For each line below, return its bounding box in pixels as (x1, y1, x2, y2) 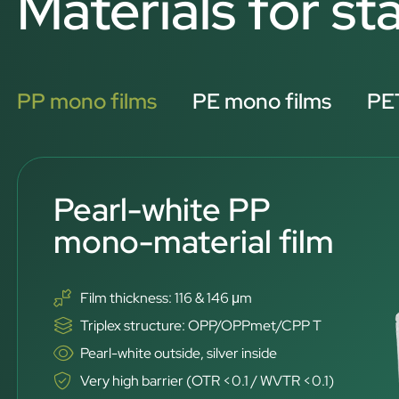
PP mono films (17, 87, 158, 115)
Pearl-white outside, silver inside (80, 344, 278, 362)
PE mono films (192, 87, 332, 115)
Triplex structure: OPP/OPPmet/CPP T (80, 316, 322, 335)
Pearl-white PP (53, 188, 272, 231)
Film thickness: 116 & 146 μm (80, 289, 253, 307)
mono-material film (53, 220, 335, 263)
